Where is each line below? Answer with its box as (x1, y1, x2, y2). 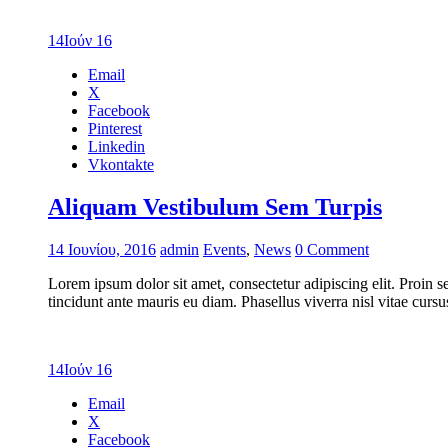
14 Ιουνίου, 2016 (48, 240, 156, 258)
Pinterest (88, 119, 142, 137)
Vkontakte (88, 155, 154, 173)
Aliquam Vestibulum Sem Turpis (48, 193, 382, 220)
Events (203, 240, 246, 258)
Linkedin (88, 137, 145, 155)
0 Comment (295, 240, 369, 258)
